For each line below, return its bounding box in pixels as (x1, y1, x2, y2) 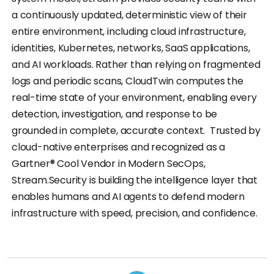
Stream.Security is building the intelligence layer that (12, 173, 257, 188)
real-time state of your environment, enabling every (12, 91, 257, 105)
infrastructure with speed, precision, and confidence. (12, 206, 257, 221)
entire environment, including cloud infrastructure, (12, 24, 246, 39)
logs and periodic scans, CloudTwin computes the (12, 74, 243, 89)
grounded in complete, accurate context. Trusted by (12, 124, 261, 138)
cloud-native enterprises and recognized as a (12, 140, 226, 155)
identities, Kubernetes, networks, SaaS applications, (12, 41, 250, 56)
